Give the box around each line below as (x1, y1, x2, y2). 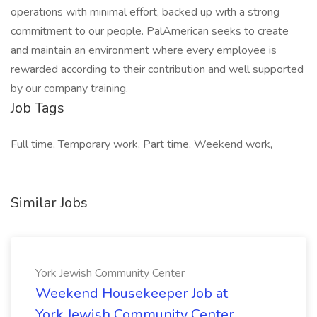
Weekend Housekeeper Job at (35, 284, 228, 303)
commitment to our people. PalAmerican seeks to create (11, 23, 289, 39)
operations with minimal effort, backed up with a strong (11, 4, 279, 20)
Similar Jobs (11, 193, 88, 212)
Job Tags (11, 98, 64, 117)
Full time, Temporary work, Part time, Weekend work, (11, 137, 272, 152)
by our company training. (11, 81, 128, 96)
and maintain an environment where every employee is (11, 42, 277, 58)
